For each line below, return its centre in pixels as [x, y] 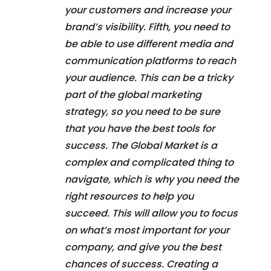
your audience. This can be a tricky [149, 77]
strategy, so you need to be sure [142, 111]
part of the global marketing [133, 94]
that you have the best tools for [140, 128]
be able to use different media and [149, 44]
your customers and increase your [148, 10]
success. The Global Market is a [141, 145]
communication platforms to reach [150, 60]
